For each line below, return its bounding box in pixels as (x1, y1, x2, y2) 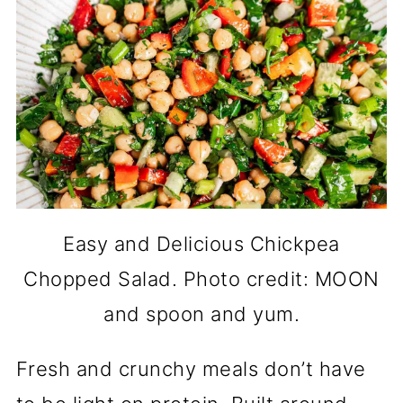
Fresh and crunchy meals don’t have (15, 357, 366, 381)
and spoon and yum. (103, 302, 300, 326)
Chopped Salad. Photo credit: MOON (23, 267, 380, 291)
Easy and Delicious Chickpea (63, 232, 340, 255)
